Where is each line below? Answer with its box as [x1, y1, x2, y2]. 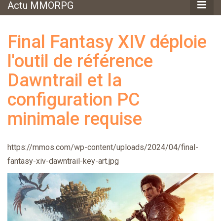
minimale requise [7, 108, 142, 129]
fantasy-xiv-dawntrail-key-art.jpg [7, 156, 119, 166]
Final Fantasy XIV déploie [7, 31, 207, 52]
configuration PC [7, 89, 140, 110]
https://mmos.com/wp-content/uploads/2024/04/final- [7, 142, 198, 152]
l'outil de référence [7, 50, 153, 72]
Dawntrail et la [7, 70, 122, 91]
